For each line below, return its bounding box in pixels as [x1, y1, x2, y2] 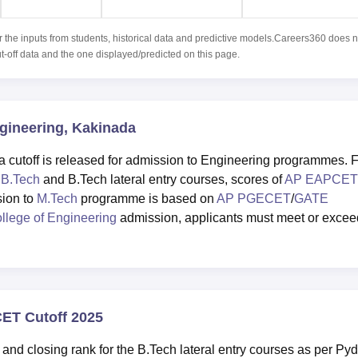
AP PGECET [217, 192, 291, 206]
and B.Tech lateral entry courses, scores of [40, 173, 284, 187]
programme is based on [78, 192, 217, 206]
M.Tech [37, 192, 78, 206]
